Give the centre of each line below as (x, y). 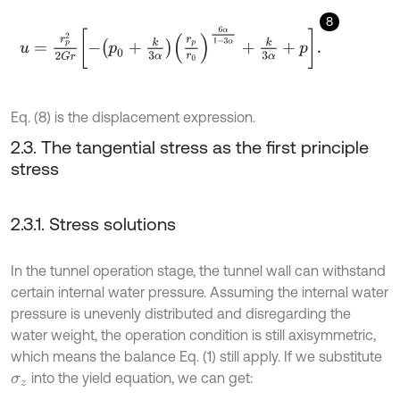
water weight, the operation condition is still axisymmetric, (193, 335)
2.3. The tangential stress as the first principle (190, 147)
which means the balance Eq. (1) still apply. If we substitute (196, 357)
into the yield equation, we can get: (140, 378)
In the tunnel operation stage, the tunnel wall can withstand (198, 271)
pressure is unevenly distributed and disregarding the (181, 314)
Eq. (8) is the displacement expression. (133, 117)
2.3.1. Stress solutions (93, 224)
